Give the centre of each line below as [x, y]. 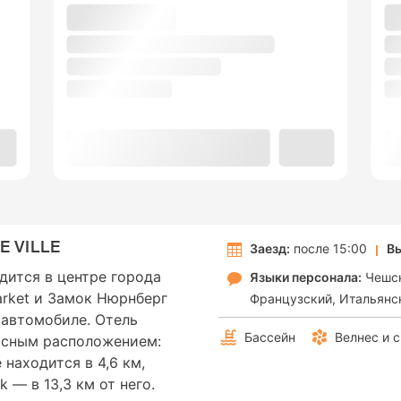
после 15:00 [328, 249]
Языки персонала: [306, 277]
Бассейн [270, 337]
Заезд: [270, 249]
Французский [291, 299]
